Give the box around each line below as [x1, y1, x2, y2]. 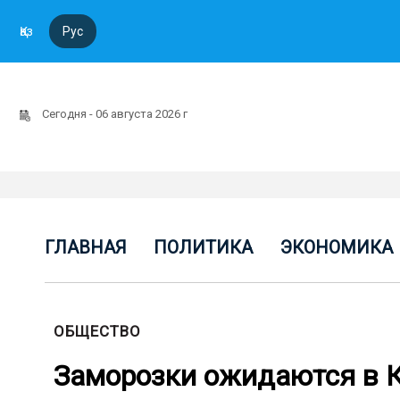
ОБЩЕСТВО [54, 322, 141, 340]
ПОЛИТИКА [154, 237, 254, 258]
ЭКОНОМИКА [279, 237, 393, 258]
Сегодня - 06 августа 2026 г [42, 107, 190, 121]
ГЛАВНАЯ [45, 237, 127, 258]
